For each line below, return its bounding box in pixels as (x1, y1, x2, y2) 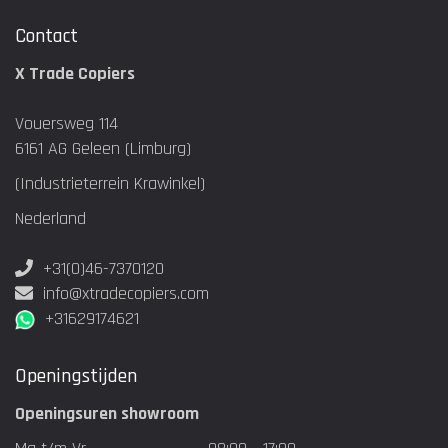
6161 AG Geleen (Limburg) (15, 137, 191, 161)
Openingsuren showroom (15, 402, 199, 426)
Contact (15, 23, 78, 50)
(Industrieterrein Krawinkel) (15, 172, 205, 196)
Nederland (15, 207, 86, 231)
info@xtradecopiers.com (43, 282, 209, 306)
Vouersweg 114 (15, 112, 118, 136)
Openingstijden (15, 363, 137, 390)
